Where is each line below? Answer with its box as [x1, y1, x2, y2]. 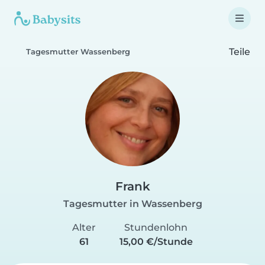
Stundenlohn [124, 222, 188, 233]
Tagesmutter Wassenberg [26, 47, 130, 56]
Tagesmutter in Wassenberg [63, 198, 202, 209]
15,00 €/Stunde [119, 236, 193, 247]
